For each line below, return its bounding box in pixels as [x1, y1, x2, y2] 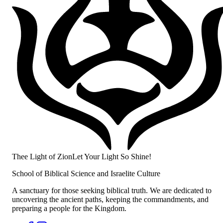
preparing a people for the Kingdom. [12, 204, 126, 213]
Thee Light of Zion [12, 152, 72, 161]
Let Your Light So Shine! [72, 152, 151, 161]
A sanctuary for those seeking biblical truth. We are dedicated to [12, 186, 212, 195]
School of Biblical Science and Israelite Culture [12, 169, 160, 178]
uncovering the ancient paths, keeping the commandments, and [12, 195, 209, 204]
